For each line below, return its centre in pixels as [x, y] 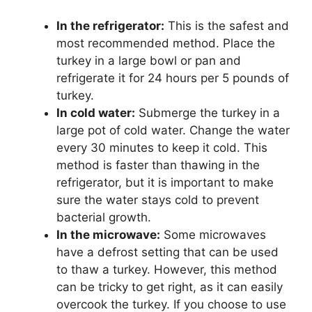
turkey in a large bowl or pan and [149, 60]
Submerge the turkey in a [208, 112]
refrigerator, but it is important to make [165, 182]
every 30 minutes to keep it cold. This [162, 147]
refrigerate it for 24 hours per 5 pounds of [173, 78]
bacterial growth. [104, 217]
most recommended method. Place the [166, 43]
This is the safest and [227, 25]
